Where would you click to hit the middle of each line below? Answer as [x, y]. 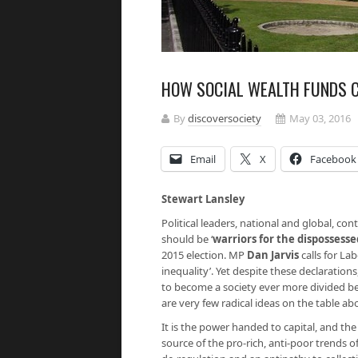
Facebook [333, 159]
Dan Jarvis [273, 255]
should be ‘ [187, 239]
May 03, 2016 [320, 118]
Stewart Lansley [203, 199]
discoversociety [225, 118]
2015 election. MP [204, 255]
